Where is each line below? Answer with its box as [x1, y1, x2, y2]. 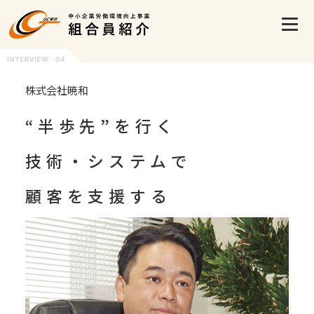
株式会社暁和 [25, 82, 88, 98]
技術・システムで [25, 149, 192, 173]
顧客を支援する [25, 184, 172, 208]
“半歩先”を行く [25, 114, 177, 138]
